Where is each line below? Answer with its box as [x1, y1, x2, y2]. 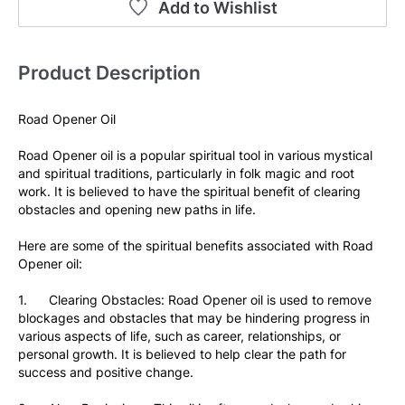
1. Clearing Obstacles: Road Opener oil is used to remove [18, 292, 372, 307]
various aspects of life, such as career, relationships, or [18, 328, 341, 344]
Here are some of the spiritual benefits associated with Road [18, 238, 373, 253]
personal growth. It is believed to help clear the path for [18, 346, 346, 362]
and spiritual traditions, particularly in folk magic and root [18, 165, 354, 181]
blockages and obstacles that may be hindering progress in [18, 310, 370, 325]
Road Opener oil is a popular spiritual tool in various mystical [18, 147, 372, 163]
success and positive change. [18, 364, 193, 380]
